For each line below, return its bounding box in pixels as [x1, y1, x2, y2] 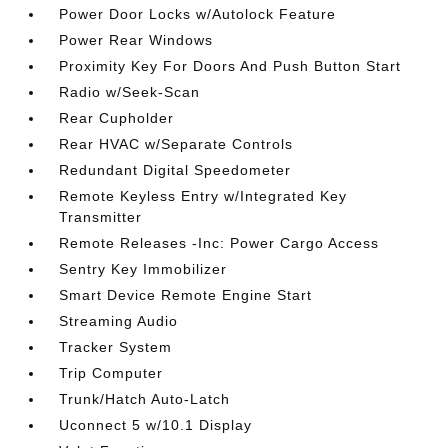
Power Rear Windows [59, 32, 214, 48]
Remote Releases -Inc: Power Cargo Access [59, 235, 380, 251]
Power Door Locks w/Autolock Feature [59, 6, 337, 22]
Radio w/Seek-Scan [59, 84, 201, 100]
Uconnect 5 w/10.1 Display [59, 417, 253, 433]
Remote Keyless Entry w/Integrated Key [59, 188, 348, 204]
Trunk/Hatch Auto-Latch [59, 391, 231, 407]
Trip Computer [59, 365, 164, 381]
